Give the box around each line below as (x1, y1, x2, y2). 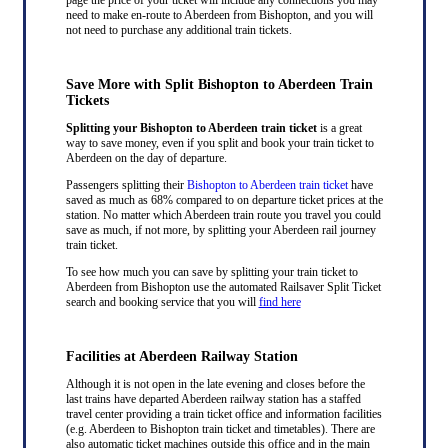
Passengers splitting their (65, 177, 187, 192)
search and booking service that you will (65, 294, 259, 309)
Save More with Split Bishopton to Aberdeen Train (65, 76, 373, 92)
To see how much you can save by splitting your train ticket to (65, 264, 358, 279)
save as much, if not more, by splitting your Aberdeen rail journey (65, 222, 376, 237)
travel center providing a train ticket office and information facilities (65, 406, 382, 421)
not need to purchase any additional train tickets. (65, 22, 292, 37)
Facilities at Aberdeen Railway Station (65, 348, 298, 364)
